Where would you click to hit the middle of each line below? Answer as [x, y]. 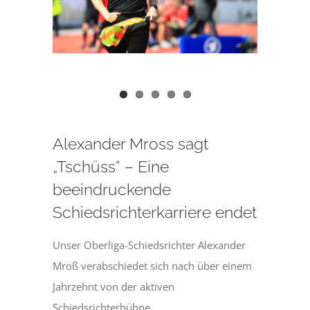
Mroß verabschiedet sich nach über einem [153, 266]
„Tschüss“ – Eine [111, 167]
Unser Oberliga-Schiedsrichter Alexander [149, 245]
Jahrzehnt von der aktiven [114, 287]
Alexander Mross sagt [131, 144]
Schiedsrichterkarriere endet [155, 212]
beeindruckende [112, 190]
